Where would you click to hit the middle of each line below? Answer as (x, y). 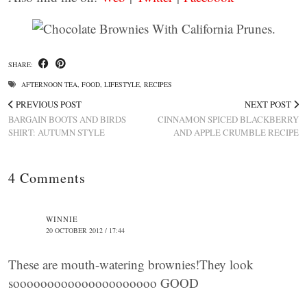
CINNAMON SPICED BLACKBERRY (228, 119)
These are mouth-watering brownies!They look (131, 264)
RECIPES (158, 84)
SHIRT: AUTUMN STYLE (57, 132)
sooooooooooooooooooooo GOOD (103, 283)
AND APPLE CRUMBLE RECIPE (236, 132)
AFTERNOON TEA (49, 84)
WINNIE (62, 219)
